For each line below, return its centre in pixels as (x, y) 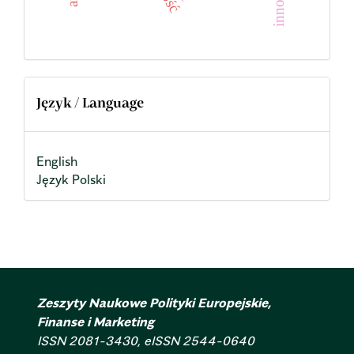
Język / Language (90, 104)
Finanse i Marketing (96, 322)
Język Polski (71, 180)
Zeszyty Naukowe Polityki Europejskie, (154, 303)
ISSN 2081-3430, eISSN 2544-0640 (147, 341)
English (57, 162)
